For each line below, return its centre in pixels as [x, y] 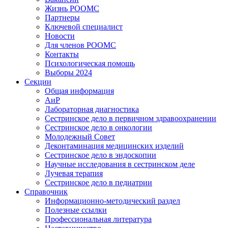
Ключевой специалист [84, 27]
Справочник [46, 192]
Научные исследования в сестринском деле [120, 164]
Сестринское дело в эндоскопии [101, 155]
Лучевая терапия [74, 174]
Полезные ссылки [76, 210]
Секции [38, 82]
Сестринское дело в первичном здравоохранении [131, 119]
